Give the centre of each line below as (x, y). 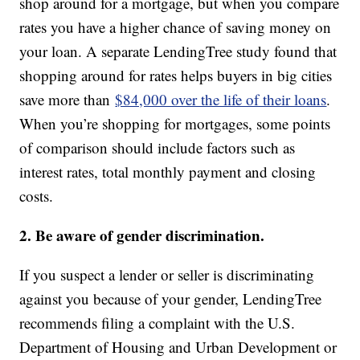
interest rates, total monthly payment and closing (168, 172)
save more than (67, 100)
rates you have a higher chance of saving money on (176, 27)
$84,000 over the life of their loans (221, 100)
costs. (37, 196)
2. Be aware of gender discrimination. (142, 235)
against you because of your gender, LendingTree (171, 299)
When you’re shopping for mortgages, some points (175, 124)
